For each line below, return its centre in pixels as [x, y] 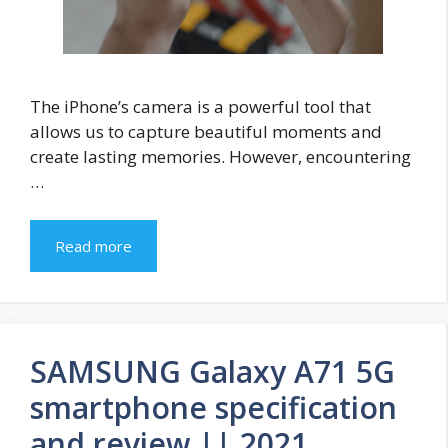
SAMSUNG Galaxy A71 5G [212, 371]
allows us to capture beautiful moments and [206, 132]
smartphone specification [213, 407]
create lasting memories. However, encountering [220, 157]
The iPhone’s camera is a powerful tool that [200, 107]
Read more [93, 245]
